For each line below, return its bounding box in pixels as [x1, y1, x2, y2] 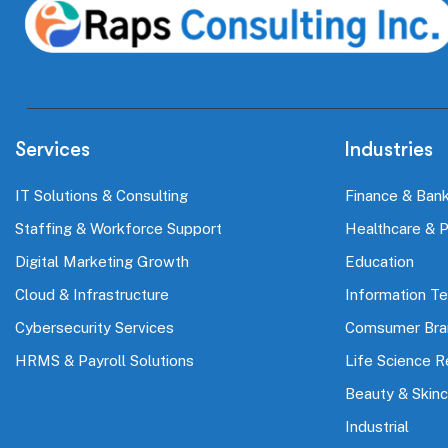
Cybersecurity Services [15, 319, 174, 337]
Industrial [345, 418, 409, 436]
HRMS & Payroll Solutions [15, 352, 194, 370]
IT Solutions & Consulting [15, 187, 188, 205]
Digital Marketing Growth [15, 253, 189, 271]
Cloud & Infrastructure [15, 286, 169, 304]
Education [345, 253, 414, 271]
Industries [345, 138, 433, 162]
